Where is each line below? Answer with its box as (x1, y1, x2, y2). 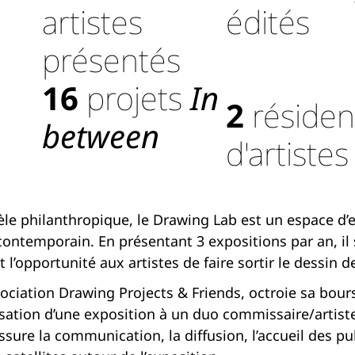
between (42, 114, 160, 158)
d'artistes (225, 132, 349, 176)
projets (78, 76, 191, 120)
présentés (42, 38, 181, 82)
